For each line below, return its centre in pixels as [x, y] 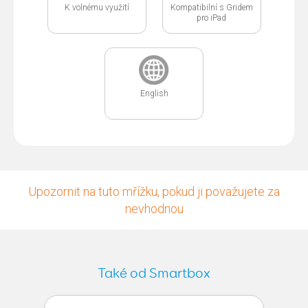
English [154, 93]
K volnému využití [97, 7]
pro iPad [211, 18]
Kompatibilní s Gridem [211, 7]
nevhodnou [154, 208]
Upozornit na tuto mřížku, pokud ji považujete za [154, 191]
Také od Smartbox [154, 274]
